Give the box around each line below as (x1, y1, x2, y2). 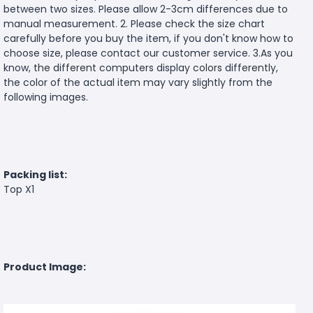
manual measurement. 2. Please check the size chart (3, 16, 265, 31)
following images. (3, 89, 88, 104)
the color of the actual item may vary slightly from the (3, 75, 272, 89)
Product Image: (3, 259, 86, 274)
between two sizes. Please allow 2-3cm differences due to (3, 1, 288, 16)
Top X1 (3, 182, 34, 196)
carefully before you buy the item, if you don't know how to (3, 31, 293, 45)
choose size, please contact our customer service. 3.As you (3, 45, 293, 60)
